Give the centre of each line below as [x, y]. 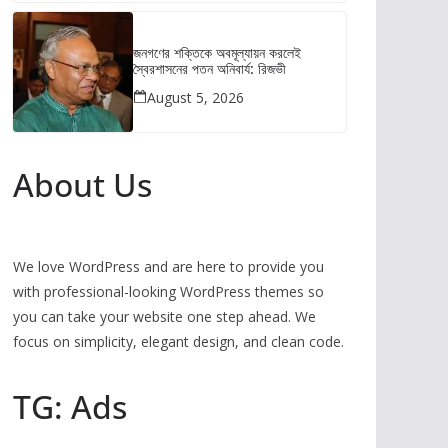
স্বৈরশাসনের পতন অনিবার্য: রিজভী [209, 68]
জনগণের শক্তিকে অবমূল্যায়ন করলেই [217, 52]
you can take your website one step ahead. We [164, 316]
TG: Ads [70, 406]
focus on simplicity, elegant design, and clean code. [178, 341]
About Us [82, 184]
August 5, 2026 [195, 97]
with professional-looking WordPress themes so [168, 291]
